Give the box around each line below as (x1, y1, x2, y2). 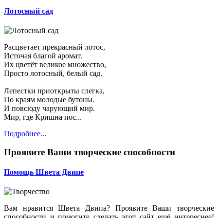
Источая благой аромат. (4, 51, 82, 60)
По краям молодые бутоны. (4, 95, 94, 104)
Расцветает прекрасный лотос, (4, 42, 105, 51)
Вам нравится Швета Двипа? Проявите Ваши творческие (4, 203, 214, 212)
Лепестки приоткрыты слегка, (4, 86, 105, 95)
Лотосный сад (4, 7, 53, 16)
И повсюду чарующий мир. (4, 104, 95, 112)
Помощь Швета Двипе (4, 168, 84, 177)
